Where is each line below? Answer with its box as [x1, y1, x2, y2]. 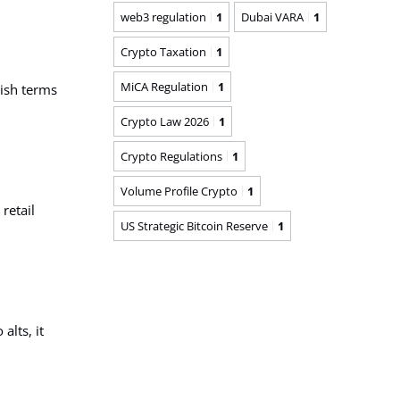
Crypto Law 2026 [121, 112, 209, 129]
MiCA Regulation [121, 78, 208, 95]
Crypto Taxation [121, 43, 206, 60]
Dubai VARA [241, 8, 304, 25]
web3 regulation [121, 8, 206, 25]
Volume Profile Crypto [121, 182, 237, 199]
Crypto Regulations [121, 147, 222, 164]
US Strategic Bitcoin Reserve [121, 217, 268, 234]
